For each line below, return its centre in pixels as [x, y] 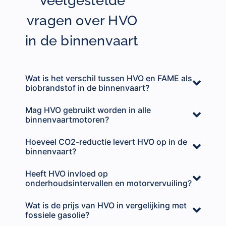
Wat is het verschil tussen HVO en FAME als [109, 78]
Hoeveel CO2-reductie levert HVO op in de [106, 142]
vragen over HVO [82, 20]
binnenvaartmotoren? [67, 119]
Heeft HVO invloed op [67, 173]
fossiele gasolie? [57, 215]
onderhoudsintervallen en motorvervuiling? [108, 183]
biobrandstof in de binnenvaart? [87, 88]
